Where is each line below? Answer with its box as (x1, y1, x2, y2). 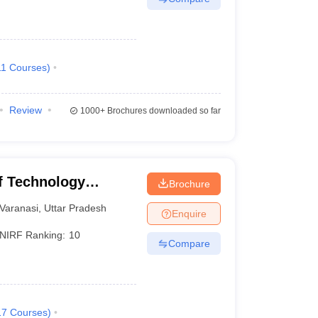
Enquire (171, 207, 207, 219)
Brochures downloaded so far (104, 106, 221, 116)
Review (9, 104, 42, 116)
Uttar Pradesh (44, 202, 107, 214)
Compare (168, 237, 210, 249)
